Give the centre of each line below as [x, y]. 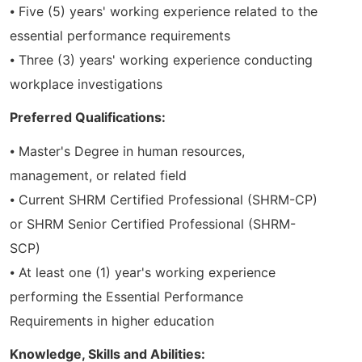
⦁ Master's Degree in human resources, [127, 151]
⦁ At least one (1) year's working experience [143, 272]
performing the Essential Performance [126, 296]
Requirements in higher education [112, 320]
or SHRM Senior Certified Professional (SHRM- [153, 223]
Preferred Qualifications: [88, 118]
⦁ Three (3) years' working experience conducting [161, 60]
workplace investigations [86, 84]
